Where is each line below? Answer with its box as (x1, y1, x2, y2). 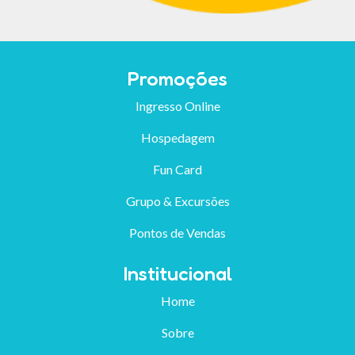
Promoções (128, 65, 227, 90)
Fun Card (153, 161, 202, 177)
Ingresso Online (135, 97, 220, 113)
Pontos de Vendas (129, 224, 226, 240)
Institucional (123, 260, 232, 285)
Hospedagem (140, 129, 215, 145)
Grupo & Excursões (125, 193, 230, 208)
